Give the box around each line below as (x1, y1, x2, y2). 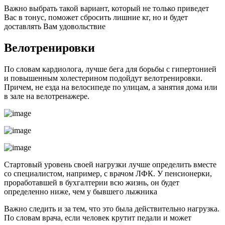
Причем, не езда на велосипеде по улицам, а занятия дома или (4, 82, 217, 91)
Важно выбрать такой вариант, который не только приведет (4, 4, 209, 13)
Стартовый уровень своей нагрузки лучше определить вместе (4, 160, 216, 169)
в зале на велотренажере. (4, 91, 89, 100)
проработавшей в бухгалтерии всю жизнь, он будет (4, 178, 179, 187)
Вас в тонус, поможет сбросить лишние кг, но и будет (4, 13, 188, 22)
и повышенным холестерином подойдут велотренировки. (4, 73, 202, 82)
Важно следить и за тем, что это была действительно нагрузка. (4, 204, 219, 213)
